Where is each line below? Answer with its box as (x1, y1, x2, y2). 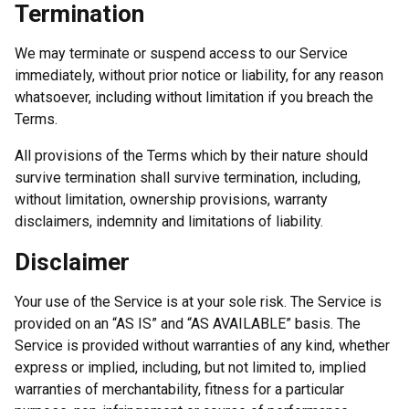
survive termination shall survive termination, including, (15, 168, 361, 186)
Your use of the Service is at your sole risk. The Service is (15, 292, 382, 310)
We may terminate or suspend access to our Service (15, 44, 348, 62)
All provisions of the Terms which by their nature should (15, 146, 368, 164)
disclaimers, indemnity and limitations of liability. (15, 212, 323, 230)
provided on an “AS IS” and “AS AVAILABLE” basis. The (15, 314, 361, 332)
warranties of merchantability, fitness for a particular (15, 380, 344, 398)
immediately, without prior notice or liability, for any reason (15, 66, 383, 84)
